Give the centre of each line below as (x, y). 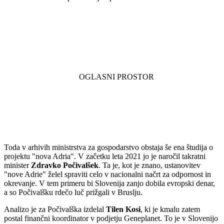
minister (17, 165)
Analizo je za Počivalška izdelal (55, 209)
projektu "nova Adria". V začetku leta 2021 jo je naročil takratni (105, 156)
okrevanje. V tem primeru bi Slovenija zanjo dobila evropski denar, (109, 183)
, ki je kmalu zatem (170, 209)
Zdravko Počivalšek (65, 165)
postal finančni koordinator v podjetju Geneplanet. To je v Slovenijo (111, 218)
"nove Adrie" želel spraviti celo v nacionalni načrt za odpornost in (107, 174)
